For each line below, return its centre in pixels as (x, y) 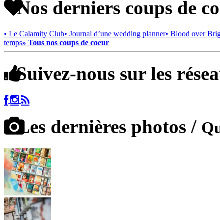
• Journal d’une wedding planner (115, 33)
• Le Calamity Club (34, 33)
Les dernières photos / (107, 127)
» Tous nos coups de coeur (66, 42)
